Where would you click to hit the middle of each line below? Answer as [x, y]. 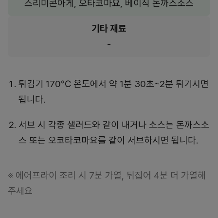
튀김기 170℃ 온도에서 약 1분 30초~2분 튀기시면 [114, 84]
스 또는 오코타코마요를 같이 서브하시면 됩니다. [109, 141]
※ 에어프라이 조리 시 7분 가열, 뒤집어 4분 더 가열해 [107, 176]
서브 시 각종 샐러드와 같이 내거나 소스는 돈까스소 [114, 125]
